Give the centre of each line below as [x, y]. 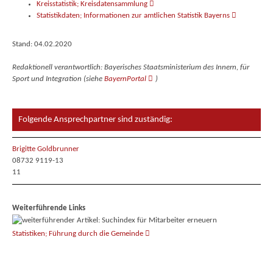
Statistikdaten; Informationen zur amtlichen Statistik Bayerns [133, 15]
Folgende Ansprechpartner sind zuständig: [95, 120]
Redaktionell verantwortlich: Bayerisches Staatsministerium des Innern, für [130, 68]
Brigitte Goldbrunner [45, 149]
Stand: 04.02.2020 [42, 44]
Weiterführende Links [48, 208]
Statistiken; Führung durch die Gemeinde [77, 234]
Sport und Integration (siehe [58, 79]
